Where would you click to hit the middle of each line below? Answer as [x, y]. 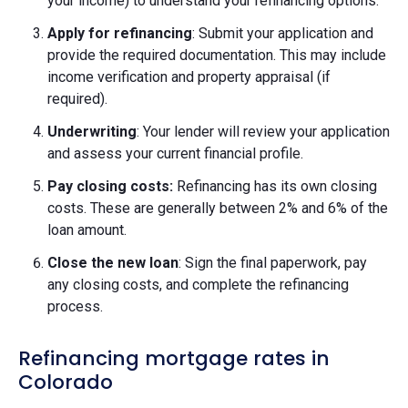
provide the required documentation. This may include [217, 56]
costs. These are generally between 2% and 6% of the [218, 209]
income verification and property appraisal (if [189, 77]
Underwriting [92, 132]
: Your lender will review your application [263, 132]
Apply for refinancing [120, 34]
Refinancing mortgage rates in [174, 359]
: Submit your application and [283, 34]
